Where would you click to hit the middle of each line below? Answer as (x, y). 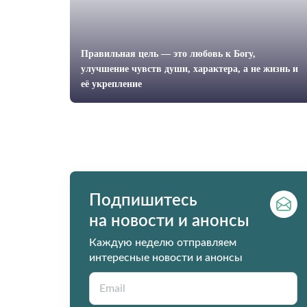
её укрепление (111, 84)
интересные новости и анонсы (166, 258)
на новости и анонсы (169, 221)
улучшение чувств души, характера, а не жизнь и (189, 69)
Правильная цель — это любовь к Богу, (168, 54)
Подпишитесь (143, 201)
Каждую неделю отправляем (163, 243)
